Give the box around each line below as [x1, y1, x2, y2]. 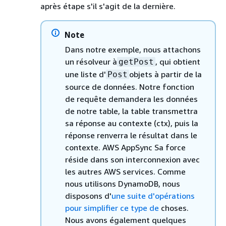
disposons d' [65, 190, 111, 201]
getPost [119, 56, 154, 67]
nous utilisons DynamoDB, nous [65, 178, 180, 189]
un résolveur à [65, 56, 117, 67]
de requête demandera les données [65, 93, 198, 104]
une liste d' [65, 69, 106, 79]
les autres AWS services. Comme [65, 166, 186, 177]
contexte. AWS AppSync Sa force [65, 142, 186, 152]
